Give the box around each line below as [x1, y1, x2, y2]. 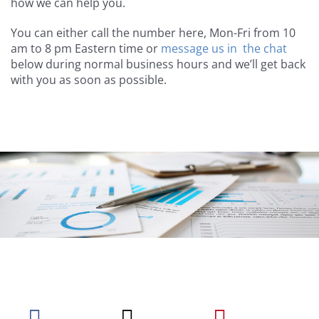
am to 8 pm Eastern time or [11, 41, 161, 57]
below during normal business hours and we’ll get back [11, 56, 305, 73]
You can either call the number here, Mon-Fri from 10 [11, 25, 296, 41]
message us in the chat [161, 41, 287, 57]
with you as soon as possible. [11, 72, 167, 88]
